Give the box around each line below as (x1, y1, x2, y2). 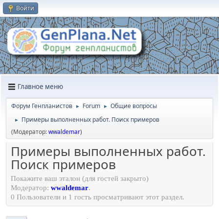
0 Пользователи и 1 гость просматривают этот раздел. (11, 193, 184, 201)
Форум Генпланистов (11, 101, 72, 110)
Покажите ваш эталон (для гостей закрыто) (11, 175, 149, 183)
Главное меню (18, 82, 63, 91)
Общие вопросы (110, 101, 157, 110)
